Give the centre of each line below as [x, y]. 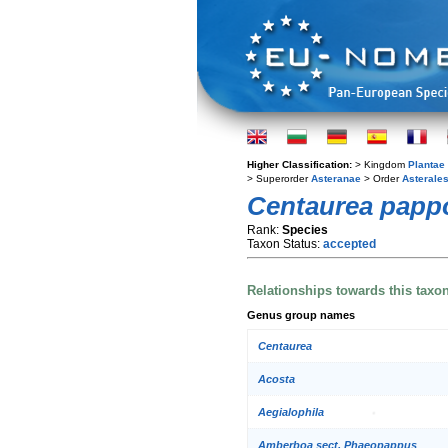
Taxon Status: [285, 244]
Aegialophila [291, 412]
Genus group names [301, 314]
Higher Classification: [301, 164]
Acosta [276, 379]
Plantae [426, 164]
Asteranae [336, 178]
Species [305, 230]
